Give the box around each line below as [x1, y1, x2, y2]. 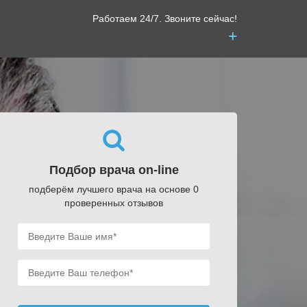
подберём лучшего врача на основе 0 [29, 184, 199, 195]
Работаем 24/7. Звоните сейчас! [93, 13, 237, 24]
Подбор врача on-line [49, 163, 179, 177]
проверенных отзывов [64, 197, 163, 208]
